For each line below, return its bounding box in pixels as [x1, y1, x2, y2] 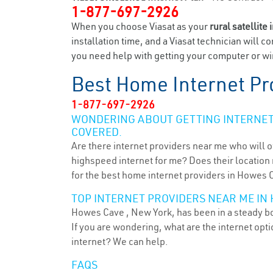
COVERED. [71, 125, 122, 139]
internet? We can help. [71, 235, 168, 247]
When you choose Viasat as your [71, 20, 210, 32]
